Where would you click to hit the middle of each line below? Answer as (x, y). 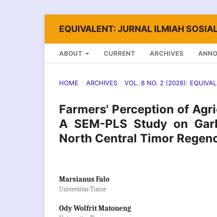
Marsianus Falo (84, 179)
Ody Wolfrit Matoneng (95, 208)
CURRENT (120, 53)
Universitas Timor (83, 189)
